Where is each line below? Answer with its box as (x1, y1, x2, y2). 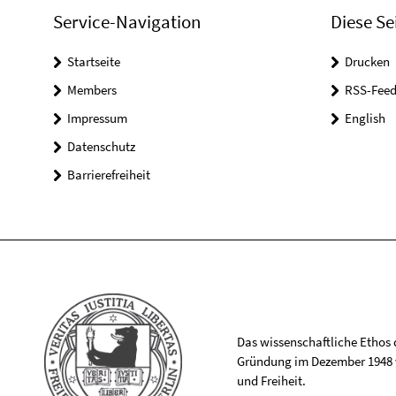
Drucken (344, 53, 390, 71)
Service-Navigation (53, 10, 201, 34)
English (344, 110, 385, 127)
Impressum (67, 110, 127, 127)
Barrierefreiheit (67, 166, 150, 184)
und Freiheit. (236, 372, 306, 390)
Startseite (67, 53, 120, 71)
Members (67, 81, 117, 99)
